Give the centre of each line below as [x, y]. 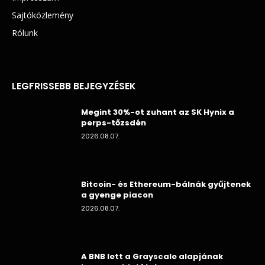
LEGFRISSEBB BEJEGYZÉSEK [74, 86]
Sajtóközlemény [43, 15]
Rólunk [25, 33]
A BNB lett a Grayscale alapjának [152, 256]
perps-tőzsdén [114, 122]
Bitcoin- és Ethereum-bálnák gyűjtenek [166, 184]
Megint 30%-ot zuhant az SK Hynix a [158, 112]
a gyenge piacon [117, 195]
